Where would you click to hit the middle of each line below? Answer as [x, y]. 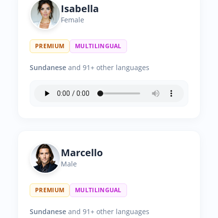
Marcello [82, 153]
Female [73, 20]
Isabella [80, 9]
